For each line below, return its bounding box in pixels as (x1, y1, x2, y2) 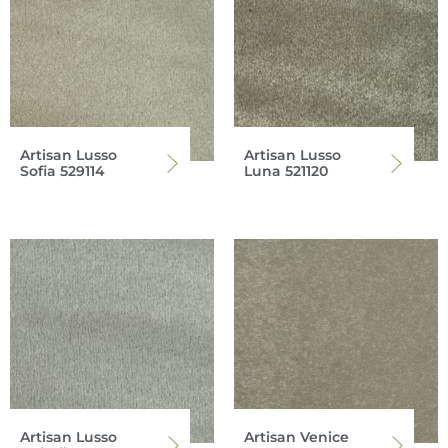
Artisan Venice (244, 427, 349, 446)
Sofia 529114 (20, 161, 105, 180)
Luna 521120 (244, 161, 328, 180)
